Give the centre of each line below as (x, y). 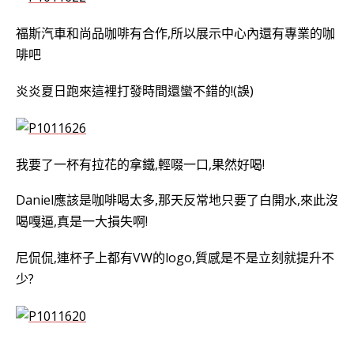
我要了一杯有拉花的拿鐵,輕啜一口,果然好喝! (140, 164)
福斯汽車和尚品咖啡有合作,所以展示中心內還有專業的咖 (175, 34)
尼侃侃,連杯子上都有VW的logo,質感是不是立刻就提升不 (175, 258)
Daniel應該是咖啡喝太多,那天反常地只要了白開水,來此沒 (177, 200)
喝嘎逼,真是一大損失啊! (82, 222)
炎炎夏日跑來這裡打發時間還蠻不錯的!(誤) (135, 90)
